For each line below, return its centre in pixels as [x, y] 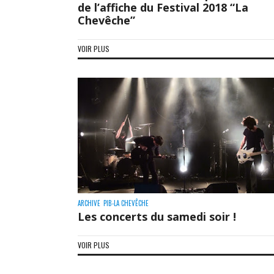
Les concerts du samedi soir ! [157, 216]
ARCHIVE [89, 203]
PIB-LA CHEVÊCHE [126, 203]
